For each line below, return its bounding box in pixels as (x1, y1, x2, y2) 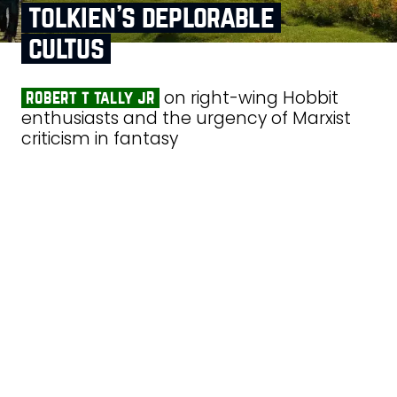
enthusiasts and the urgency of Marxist (21, 106, 351, 131)
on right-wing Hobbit (159, 86, 339, 111)
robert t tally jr (25, 89, 155, 107)
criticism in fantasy (21, 127, 178, 152)
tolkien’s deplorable (28, 3, 275, 34)
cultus (28, 34, 105, 65)
